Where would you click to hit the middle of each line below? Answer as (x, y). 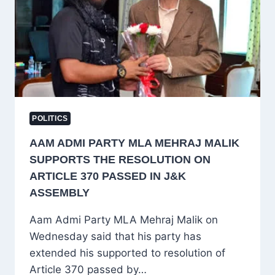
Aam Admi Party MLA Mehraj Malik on (124, 219)
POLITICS (50, 118)
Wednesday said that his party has (115, 236)
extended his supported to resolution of (127, 253)
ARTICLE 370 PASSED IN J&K (108, 176)
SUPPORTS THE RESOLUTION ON (120, 159)
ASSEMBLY (60, 192)
